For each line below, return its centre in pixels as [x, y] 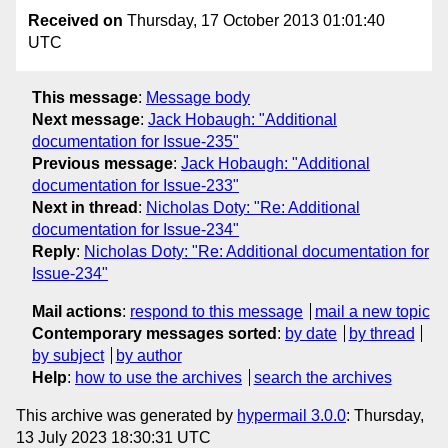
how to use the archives [158, 377]
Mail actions [77, 311]
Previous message [102, 163]
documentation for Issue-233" [135, 185]
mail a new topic [372, 311]
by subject [68, 355]
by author [148, 355]
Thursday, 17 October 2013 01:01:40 [254, 21]
